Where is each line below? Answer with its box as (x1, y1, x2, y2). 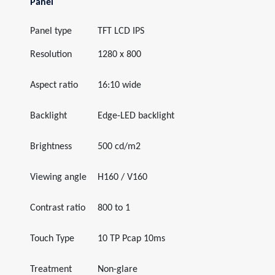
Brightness (30, 142, 72, 152)
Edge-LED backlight (98, 111, 174, 121)
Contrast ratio (30, 203, 85, 213)
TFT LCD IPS (98, 26, 144, 36)
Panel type (30, 26, 72, 36)
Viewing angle (30, 172, 87, 182)
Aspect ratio (30, 80, 78, 90)
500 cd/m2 (98, 142, 141, 152)
